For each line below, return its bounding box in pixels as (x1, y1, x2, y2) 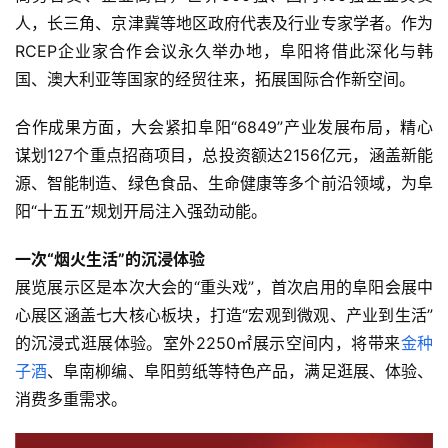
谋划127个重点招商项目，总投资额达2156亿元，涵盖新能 (15, 144, 433, 165)
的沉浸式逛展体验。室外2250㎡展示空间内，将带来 (15, 332, 401, 353)
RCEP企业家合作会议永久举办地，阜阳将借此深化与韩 (15, 40, 433, 61)
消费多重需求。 (15, 388, 127, 409)
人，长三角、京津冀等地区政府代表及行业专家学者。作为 (15, 12, 433, 33)
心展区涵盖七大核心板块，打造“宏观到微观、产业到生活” (15, 304, 433, 325)
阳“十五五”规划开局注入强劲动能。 (15, 200, 267, 221)
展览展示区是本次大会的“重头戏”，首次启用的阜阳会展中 (15, 276, 433, 297)
